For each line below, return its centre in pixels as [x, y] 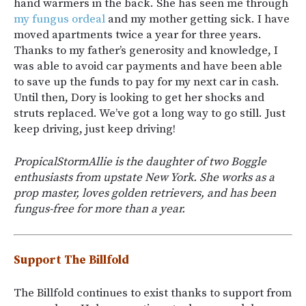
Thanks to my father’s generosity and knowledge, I [146, 51]
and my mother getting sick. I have [197, 19]
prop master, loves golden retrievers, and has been [145, 193]
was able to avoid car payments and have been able [148, 66]
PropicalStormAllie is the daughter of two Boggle [140, 162]
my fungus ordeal [59, 19]
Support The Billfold [71, 260]
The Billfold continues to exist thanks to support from [153, 293]
